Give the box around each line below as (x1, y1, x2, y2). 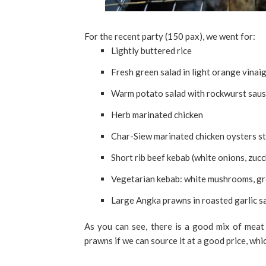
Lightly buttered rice (111, 45, 192, 56)
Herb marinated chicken (111, 109, 203, 121)
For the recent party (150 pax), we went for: (84, 31, 255, 42)
